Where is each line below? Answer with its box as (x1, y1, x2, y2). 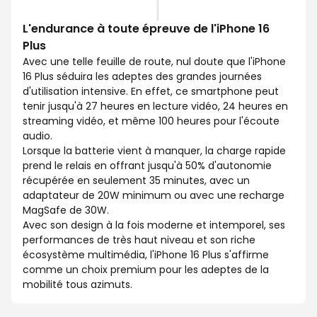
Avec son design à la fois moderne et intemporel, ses (23, 218, 285, 233)
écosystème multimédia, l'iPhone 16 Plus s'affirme (23, 248, 269, 263)
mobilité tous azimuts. (23, 277, 132, 292)
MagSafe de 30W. (23, 203, 109, 218)
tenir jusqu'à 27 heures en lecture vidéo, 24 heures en (23, 99, 288, 114)
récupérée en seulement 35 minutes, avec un (23, 173, 250, 188)
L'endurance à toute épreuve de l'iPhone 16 (23, 21, 270, 38)
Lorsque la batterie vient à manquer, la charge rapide (23, 144, 286, 158)
